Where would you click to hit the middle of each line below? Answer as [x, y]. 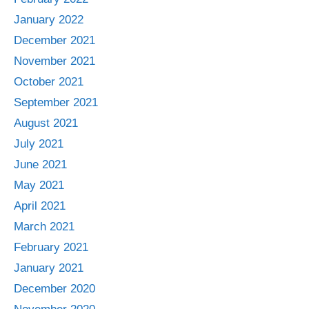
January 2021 [49, 268]
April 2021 [40, 206]
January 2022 [49, 19]
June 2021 [40, 164]
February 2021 [51, 247]
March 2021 [44, 226]
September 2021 [56, 102]
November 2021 [54, 61]
